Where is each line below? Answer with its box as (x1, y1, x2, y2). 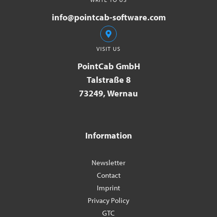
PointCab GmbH (77, 60, 140, 72)
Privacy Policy (88, 196, 129, 205)
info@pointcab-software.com (51, 11, 166, 23)
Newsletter (92, 158, 125, 168)
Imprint (97, 183, 120, 193)
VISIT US (96, 45, 121, 52)
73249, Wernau (79, 87, 138, 99)
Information (85, 129, 132, 141)
